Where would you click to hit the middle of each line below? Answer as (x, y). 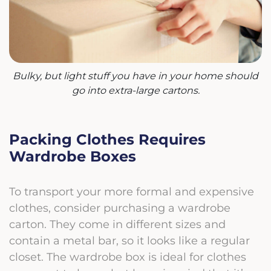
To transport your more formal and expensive (132, 191)
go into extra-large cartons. (135, 90)
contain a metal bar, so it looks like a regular (129, 240)
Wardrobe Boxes (73, 156)
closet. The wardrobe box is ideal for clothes (128, 256)
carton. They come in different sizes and (117, 224)
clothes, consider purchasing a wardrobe (120, 207)
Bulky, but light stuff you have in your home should (135, 76)
